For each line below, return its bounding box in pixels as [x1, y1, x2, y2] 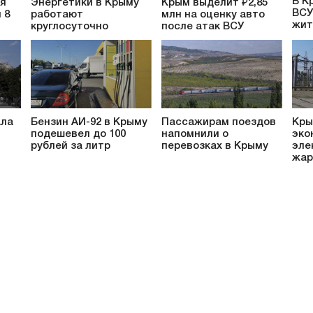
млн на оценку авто [161, 9, 265, 20]
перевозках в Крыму [161, 141, 268, 152]
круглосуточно [31, 21, 108, 31]
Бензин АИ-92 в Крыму [31, 117, 147, 128]
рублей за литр [31, 141, 110, 152]
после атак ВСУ [161, 21, 244, 31]
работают [31, 9, 83, 20]
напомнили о [161, 129, 228, 140]
